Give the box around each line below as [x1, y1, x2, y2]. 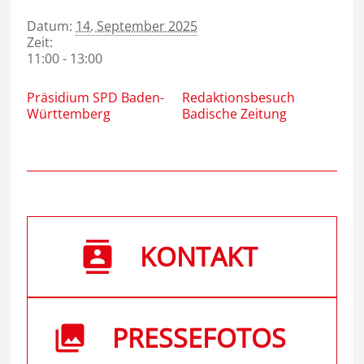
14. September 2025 [76, 17, 198, 35]
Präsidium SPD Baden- [27, 89, 165, 106]
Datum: [27, 17, 73, 35]
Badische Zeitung [182, 105, 287, 123]
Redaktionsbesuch [182, 89, 295, 106]
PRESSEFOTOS [111, 320, 286, 355]
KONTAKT [140, 239, 258, 274]
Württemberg [27, 105, 111, 123]
